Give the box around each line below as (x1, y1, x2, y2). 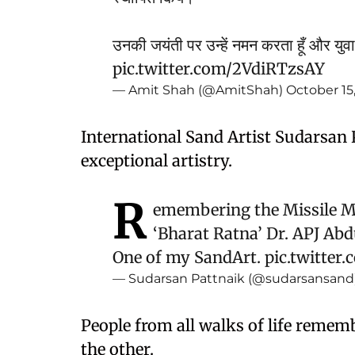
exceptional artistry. (81, 151, 232, 170)
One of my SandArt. (113, 247, 265, 267)
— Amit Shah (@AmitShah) (113, 82, 286, 97)
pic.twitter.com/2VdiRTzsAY (113, 59, 325, 78)
